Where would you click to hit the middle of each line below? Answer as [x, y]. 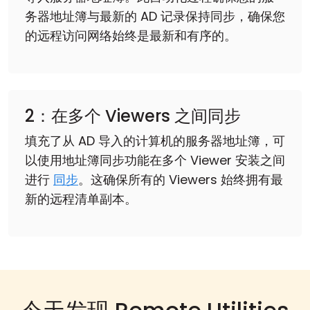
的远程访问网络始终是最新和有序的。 [131, 36]
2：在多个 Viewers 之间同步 [133, 116]
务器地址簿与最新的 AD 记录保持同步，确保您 [155, 17]
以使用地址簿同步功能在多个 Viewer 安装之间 [155, 161]
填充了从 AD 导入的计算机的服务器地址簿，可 [155, 141]
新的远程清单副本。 [81, 199]
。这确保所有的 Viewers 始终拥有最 [181, 180]
